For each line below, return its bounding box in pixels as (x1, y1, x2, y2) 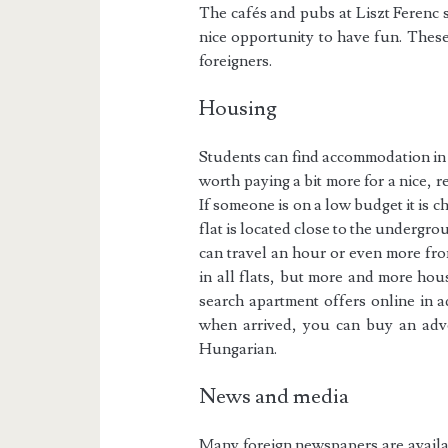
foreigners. (199, 51, 273, 72)
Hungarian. (199, 339, 278, 360)
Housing (199, 95, 278, 123)
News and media (199, 383, 350, 411)
